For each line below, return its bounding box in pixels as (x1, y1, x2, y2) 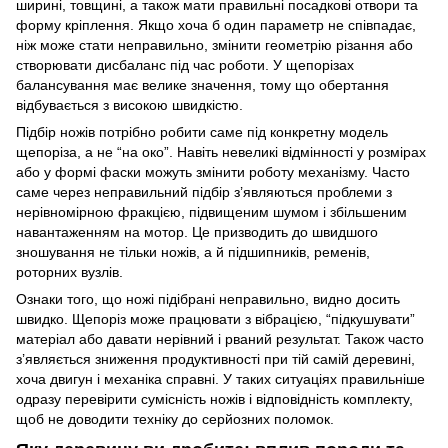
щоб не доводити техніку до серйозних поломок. (16, 410, 334, 427)
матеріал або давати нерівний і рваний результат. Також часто (16, 330, 424, 347)
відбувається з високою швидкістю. (16, 96, 243, 113)
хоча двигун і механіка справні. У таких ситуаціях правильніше (16, 370, 425, 387)
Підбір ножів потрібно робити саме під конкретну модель (16, 123, 388, 140)
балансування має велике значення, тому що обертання (16, 76, 389, 93)
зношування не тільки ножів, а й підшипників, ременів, (16, 243, 370, 260)
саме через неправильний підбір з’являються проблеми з (16, 183, 392, 200)
